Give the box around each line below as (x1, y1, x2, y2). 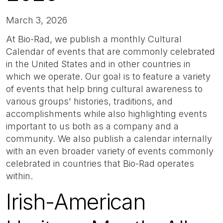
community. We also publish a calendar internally (6, 133, 212, 144)
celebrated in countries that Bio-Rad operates (6, 158, 194, 169)
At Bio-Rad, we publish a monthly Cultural (6, 33, 182, 44)
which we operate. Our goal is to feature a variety (6, 71, 211, 82)
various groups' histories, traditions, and (6, 96, 173, 107)
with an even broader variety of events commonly (6, 145, 214, 156)
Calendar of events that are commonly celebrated (6, 46, 215, 57)
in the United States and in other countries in (6, 58, 191, 69)
